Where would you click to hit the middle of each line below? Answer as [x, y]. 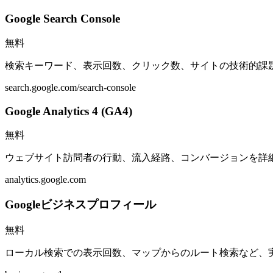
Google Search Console [62, 19]
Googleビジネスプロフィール [80, 204]
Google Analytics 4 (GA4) [69, 111]
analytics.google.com [45, 180]
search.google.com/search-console [70, 87]
